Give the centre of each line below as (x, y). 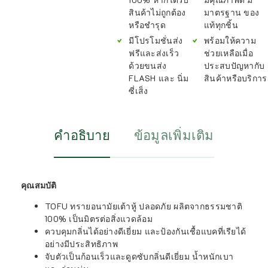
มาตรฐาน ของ (232, 12)
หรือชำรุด (147, 25)
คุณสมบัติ (39, 185)
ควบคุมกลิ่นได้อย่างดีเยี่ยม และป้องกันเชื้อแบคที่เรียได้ (146, 231)
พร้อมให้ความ (230, 40)
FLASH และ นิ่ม (159, 78)
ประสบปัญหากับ (234, 66)
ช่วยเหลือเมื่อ (229, 53)
